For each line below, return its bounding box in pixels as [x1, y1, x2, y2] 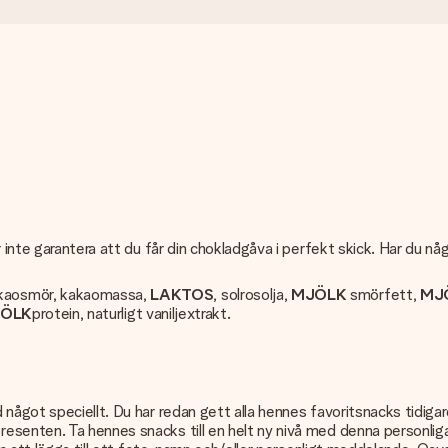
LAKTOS [146, 285, 214, 304]
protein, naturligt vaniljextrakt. [31, 304, 231, 323]
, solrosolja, [213, 285, 288, 304]
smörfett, [346, 285, 417, 304]
